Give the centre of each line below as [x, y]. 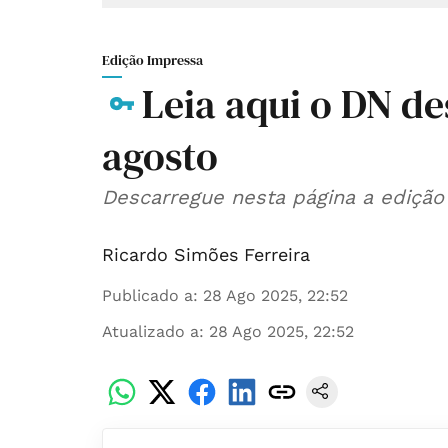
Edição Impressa [152, 60]
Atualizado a [150, 332]
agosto [160, 156]
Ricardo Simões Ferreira [206, 255]
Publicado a [147, 296]
